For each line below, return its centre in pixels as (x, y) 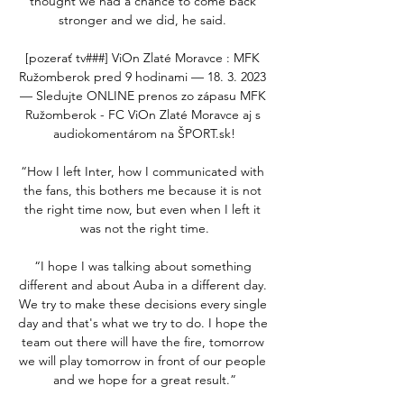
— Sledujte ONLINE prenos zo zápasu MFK (142, 95)
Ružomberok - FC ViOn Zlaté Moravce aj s (142, 114)
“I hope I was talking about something (142, 266)
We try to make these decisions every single (142, 303)
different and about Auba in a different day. (142, 285)
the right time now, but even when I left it (142, 209)
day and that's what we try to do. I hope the (143, 322)
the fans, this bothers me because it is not (142, 190)
